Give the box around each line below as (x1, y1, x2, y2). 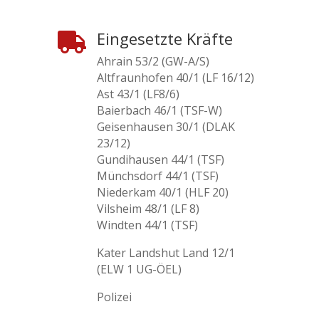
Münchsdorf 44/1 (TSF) (96, 168, 219, 184)
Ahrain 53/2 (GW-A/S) (96, 53, 209, 69)
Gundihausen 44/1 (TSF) (96, 152, 224, 167)
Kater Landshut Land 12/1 (96, 245, 235, 261)
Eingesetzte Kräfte (96, 28, 233, 49)
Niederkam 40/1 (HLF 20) (96, 184, 229, 200)
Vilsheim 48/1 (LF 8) (96, 201, 199, 216)
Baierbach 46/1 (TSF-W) (96, 103, 222, 118)
